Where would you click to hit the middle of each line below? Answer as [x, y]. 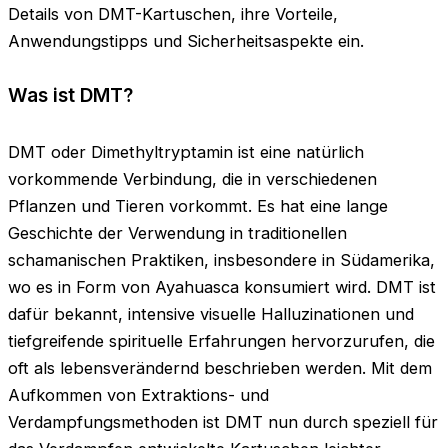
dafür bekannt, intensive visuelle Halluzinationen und [211, 314]
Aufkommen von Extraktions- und [138, 395]
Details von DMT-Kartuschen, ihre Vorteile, [173, 13]
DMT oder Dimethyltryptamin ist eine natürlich [186, 152]
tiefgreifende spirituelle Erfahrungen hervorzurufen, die [221, 341]
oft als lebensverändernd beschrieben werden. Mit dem [220, 368]
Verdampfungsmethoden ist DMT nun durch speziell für [223, 422]
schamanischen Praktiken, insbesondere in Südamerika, [221, 260]
